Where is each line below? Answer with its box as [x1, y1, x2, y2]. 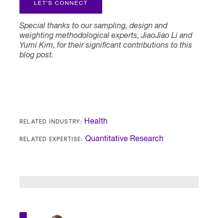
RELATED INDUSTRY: [19, 118, 83, 125]
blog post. [19, 52, 54, 60]
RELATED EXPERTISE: [19, 135, 83, 143]
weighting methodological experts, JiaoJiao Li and [19, 32, 192, 40]
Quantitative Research [85, 135, 163, 144]
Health [84, 118, 108, 126]
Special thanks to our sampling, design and [19, 22, 167, 31]
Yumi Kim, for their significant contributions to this [19, 42, 192, 50]
